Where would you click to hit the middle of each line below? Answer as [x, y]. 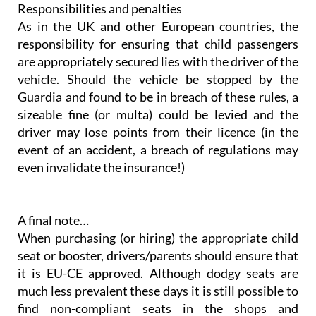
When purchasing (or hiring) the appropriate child [158, 238]
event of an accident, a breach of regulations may [158, 150]
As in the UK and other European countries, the [158, 26]
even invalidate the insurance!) [101, 168]
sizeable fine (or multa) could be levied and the [158, 115]
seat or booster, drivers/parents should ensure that [158, 256]
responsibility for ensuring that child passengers [158, 44]
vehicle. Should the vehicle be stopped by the [158, 79]
